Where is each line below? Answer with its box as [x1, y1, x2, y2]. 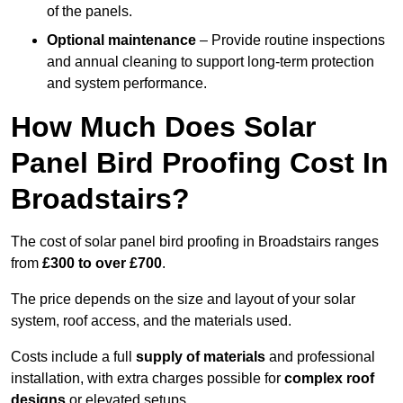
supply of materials [136, 349, 265, 365]
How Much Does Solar [11, 111, 316, 144]
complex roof [284, 371, 374, 387]
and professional [265, 349, 375, 365]
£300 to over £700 [42, 255, 162, 272]
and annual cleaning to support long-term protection [47, 54, 374, 70]
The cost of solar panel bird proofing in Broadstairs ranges [11, 234, 379, 250]
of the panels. [47, 4, 132, 20]
